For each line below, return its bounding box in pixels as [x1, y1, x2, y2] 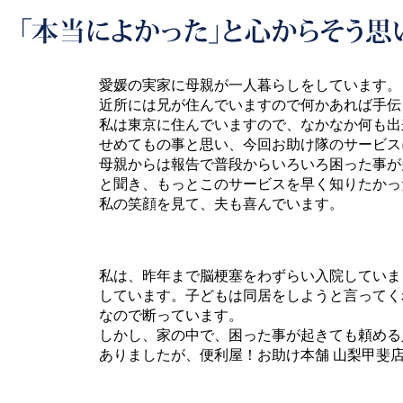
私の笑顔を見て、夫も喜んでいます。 [99, 195, 344, 211]
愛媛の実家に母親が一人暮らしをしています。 [99, 76, 401, 93]
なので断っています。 [99, 307, 243, 323]
